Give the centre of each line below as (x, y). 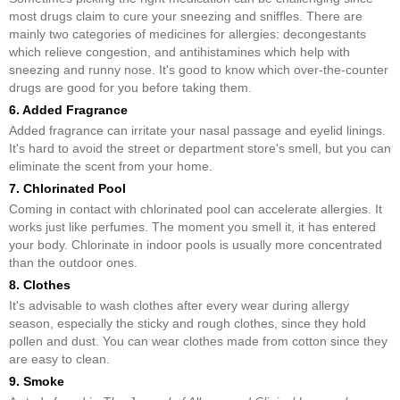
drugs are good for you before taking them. (130, 87)
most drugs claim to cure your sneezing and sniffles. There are (186, 16)
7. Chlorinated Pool (67, 188)
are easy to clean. (59, 359)
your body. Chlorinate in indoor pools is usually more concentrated (196, 245)
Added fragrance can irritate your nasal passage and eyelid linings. (197, 130)
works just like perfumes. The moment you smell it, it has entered (192, 227)
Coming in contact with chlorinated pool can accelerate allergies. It (196, 209)
